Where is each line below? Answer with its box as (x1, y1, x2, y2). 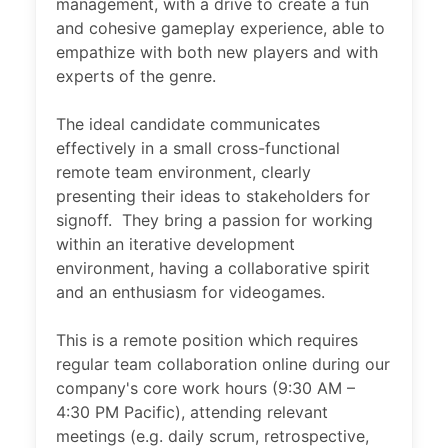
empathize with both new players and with (56, 42, 378, 62)
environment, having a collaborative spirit (56, 258, 370, 278)
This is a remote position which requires (56, 330, 358, 350)
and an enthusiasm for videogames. (56, 282, 325, 302)
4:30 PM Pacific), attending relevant (56, 402, 328, 422)
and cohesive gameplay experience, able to (56, 18, 385, 38)
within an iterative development (56, 234, 295, 254)
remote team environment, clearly (56, 162, 311, 182)
